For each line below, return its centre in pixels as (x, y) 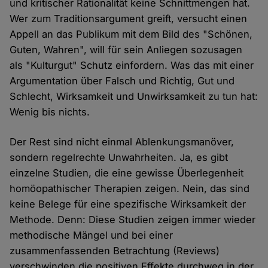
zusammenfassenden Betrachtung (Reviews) (115, 251)
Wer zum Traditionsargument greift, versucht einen (129, 19)
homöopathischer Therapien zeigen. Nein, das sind (130, 189)
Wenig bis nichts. (50, 112)
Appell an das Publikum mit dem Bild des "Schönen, (131, 34)
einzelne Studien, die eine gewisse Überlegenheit (127, 173)
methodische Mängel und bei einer (92, 235)
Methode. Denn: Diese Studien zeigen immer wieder (133, 220)
